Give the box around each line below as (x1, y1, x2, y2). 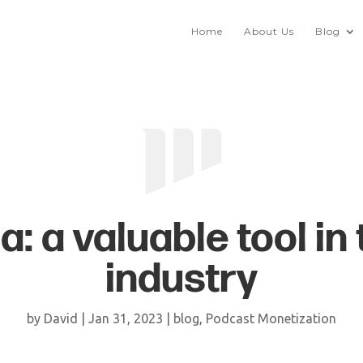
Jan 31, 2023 (88, 311, 163, 327)
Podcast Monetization (206, 311, 336, 327)
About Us (244, 25, 294, 37)
